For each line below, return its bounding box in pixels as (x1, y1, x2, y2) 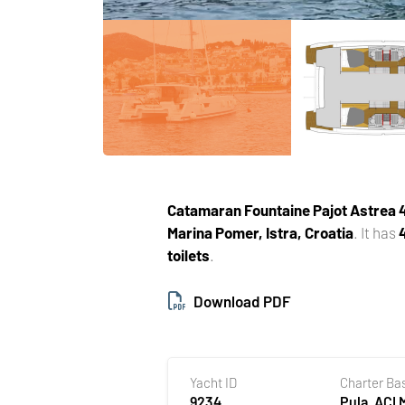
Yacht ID (190, 373, 238, 391)
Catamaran (167, 200, 242, 219)
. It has (353, 222, 400, 241)
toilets (167, 245, 211, 264)
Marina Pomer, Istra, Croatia (167, 222, 354, 241)
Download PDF (193, 291, 292, 310)
